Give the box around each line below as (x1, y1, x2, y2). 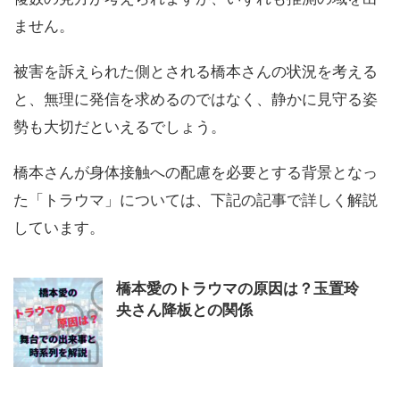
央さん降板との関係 (116, 301, 253, 320)
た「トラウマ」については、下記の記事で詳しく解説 (13, 191, 378, 210)
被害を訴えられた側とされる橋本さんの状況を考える (13, 62, 378, 81)
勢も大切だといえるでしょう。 (13, 118, 226, 137)
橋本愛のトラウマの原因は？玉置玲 (116, 279, 359, 298)
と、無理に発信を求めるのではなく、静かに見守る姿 (13, 90, 378, 109)
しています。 (13, 219, 104, 237)
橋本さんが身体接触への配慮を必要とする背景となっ (13, 163, 378, 182)
